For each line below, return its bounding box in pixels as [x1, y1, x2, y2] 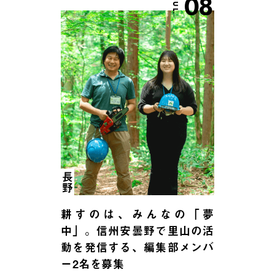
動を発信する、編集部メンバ [61, 239, 214, 256]
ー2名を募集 [61, 255, 125, 273]
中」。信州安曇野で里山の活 [61, 222, 214, 239]
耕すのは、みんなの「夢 [61, 206, 214, 223]
